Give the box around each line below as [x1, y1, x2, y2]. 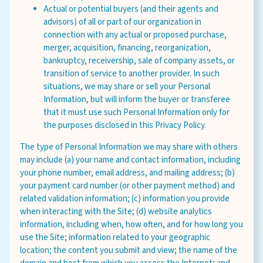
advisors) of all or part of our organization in [43, 16, 201, 28]
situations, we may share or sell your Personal [43, 80, 210, 93]
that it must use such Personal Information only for [43, 106, 230, 119]
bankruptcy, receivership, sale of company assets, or [43, 55, 235, 67]
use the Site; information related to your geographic [20, 231, 210, 244]
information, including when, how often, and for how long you [20, 218, 243, 231]
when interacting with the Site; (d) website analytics [20, 205, 212, 218]
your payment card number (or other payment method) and [20, 180, 235, 192]
